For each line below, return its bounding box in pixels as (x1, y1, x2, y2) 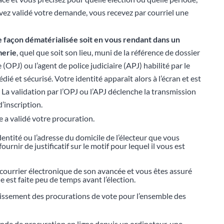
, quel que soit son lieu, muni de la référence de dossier (16, 47, 200, 57)
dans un (153, 34, 180, 44)
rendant (121, 34, 151, 44)
